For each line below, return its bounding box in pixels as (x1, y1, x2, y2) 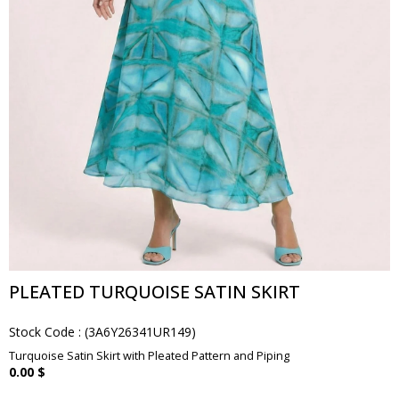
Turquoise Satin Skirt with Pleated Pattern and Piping (9, 347, 289, 363)
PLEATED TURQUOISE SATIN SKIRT (9, 280, 300, 304)
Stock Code (9, 323, 75, 340)
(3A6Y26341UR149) (85, 323, 196, 340)
